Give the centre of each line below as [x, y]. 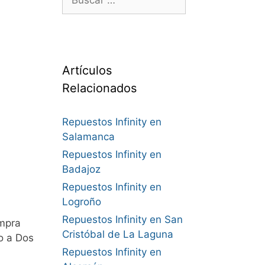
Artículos [87, 70]
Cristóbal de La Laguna [117, 234]
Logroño [81, 202]
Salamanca [88, 137]
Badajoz [81, 169]
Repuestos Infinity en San [122, 219]
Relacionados [99, 88]
